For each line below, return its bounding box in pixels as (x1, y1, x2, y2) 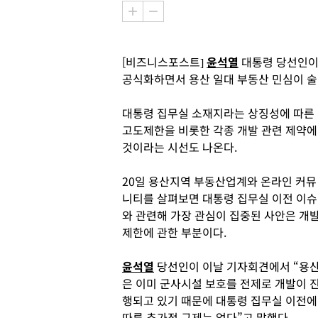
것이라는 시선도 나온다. (122, 138, 237, 155)
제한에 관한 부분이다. (122, 224, 226, 241)
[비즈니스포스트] (122, 53, 207, 70)
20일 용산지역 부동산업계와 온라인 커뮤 (122, 172, 317, 190)
